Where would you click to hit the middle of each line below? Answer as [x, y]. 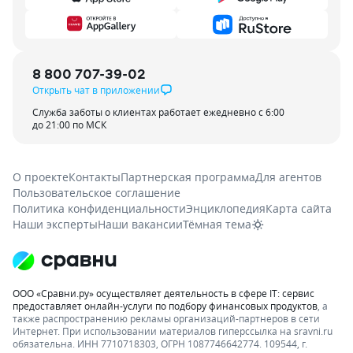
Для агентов [288, 176]
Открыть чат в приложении [96, 89]
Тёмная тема [217, 224]
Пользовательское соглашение [97, 192]
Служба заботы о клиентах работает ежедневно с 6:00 [158, 111]
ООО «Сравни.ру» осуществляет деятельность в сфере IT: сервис [163, 293]
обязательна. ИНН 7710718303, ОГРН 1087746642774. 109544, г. [160, 343]
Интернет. [36, 331]
